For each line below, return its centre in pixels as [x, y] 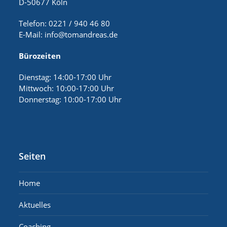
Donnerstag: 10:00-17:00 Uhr [70, 99]
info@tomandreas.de [81, 34]
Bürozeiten [40, 56]
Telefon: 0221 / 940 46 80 [65, 23]
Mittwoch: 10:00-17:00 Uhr [67, 88]
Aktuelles [35, 205]
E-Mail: [32, 34]
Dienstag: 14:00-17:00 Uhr [65, 77]
